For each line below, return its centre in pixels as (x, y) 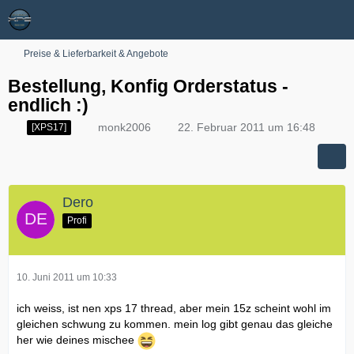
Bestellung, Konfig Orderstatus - (148, 86)
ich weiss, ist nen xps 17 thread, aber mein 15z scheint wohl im (174, 308)
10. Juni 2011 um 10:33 (67, 277)
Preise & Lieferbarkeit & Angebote (96, 54)
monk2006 (124, 127)
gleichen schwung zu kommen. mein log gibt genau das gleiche (175, 324)
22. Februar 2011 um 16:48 (247, 127)
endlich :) (48, 105)
